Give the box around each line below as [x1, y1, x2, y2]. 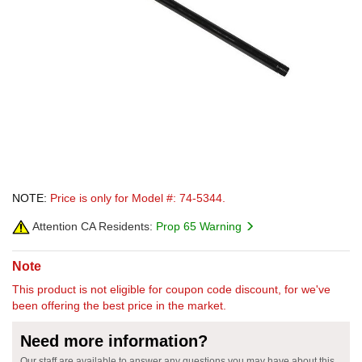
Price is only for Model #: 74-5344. [50, 191, 225, 204]
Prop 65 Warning [156, 219, 245, 233]
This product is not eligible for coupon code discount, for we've [12, 282, 330, 296]
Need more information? [20, 331, 208, 350]
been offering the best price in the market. [12, 298, 226, 312]
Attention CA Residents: [30, 219, 153, 233]
